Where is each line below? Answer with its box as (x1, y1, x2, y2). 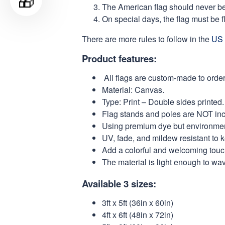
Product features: (82, 51, 157, 65)
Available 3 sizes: (82, 176, 156, 190)
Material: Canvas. (102, 83, 164, 95)
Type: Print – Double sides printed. (102, 95, 224, 107)
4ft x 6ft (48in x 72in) (102, 208, 175, 220)
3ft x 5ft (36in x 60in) (102, 196, 175, 208)
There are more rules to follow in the (82, 33, 211, 45)
